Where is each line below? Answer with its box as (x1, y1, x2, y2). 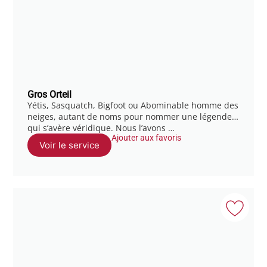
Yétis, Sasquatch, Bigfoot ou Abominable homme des (27, 99, 239, 111)
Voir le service (39, 139, 100, 151)
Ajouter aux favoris (111, 132, 182, 142)
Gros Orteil (27, 88, 72, 100)
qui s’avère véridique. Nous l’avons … (27, 122, 175, 133)
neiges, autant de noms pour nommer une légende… (27, 110, 239, 122)
